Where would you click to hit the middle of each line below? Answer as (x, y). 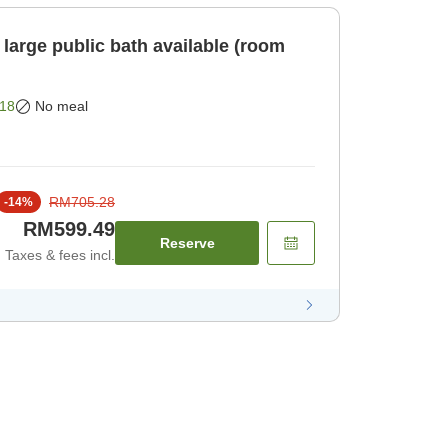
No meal (61, 106)
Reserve (187, 242)
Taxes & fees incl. (60, 254)
